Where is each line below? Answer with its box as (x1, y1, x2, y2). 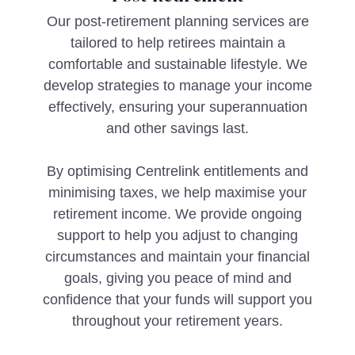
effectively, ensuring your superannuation (48, 99, 307, 115)
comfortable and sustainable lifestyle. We (48, 56, 307, 72)
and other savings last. (106, 120, 249, 136)
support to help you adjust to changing (57, 227, 298, 243)
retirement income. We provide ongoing (53, 206, 302, 222)
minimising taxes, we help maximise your (48, 185, 307, 200)
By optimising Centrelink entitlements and (47, 163, 308, 179)
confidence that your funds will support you (43, 292, 312, 307)
